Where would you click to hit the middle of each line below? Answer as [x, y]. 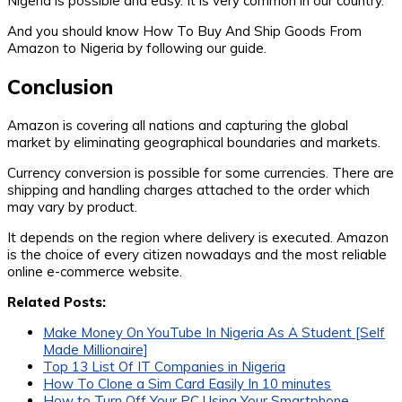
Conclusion [60, 86]
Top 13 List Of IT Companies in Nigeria [164, 366]
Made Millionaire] [96, 349]
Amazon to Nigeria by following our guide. [137, 48]
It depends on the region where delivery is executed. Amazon [198, 237]
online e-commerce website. [95, 271]
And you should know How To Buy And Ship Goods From [184, 31]
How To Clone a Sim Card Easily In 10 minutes [187, 383]
